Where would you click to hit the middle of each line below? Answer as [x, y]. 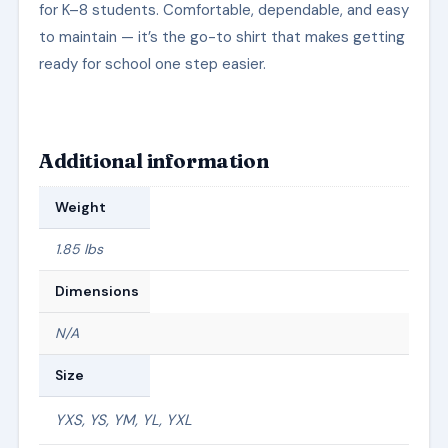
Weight [80, 206]
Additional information [153, 160]
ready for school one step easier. [152, 63]
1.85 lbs [78, 248]
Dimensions [96, 290]
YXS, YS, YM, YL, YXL [123, 419]
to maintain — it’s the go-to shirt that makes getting [221, 36]
